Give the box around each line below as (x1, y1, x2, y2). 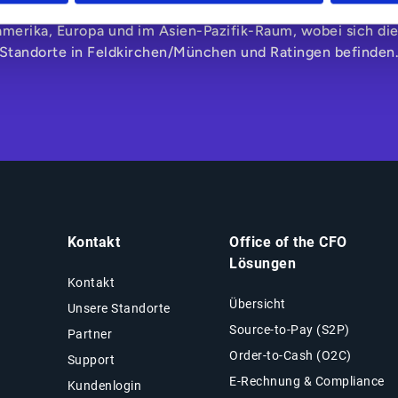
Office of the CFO (229, 233, 347, 251)
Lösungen (229, 254, 297, 272)
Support (67, 352, 115, 367)
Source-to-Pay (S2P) (229, 322, 350, 337)
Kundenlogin (67, 378, 142, 393)
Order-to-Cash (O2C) (229, 347, 352, 362)
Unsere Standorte (67, 300, 171, 315)
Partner (67, 326, 113, 341)
